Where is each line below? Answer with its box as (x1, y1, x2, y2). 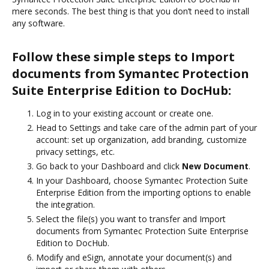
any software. (12, 17, 65, 29)
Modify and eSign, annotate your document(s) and (36, 251, 232, 263)
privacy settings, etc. (36, 145, 115, 157)
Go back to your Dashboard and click (36, 160, 182, 172)
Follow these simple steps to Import (12, 48, 235, 65)
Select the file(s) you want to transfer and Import (36, 213, 226, 225)
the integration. (36, 198, 95, 210)
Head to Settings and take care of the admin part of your (36, 121, 257, 133)
